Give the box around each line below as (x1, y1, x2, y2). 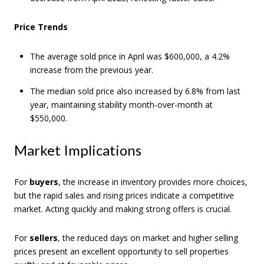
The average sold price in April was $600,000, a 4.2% (29, 50, 230, 62)
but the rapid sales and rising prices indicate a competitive (14, 189, 234, 201)
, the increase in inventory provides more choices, (58, 176, 247, 187)
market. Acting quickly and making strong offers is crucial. (14, 203, 232, 214)
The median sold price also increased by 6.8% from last (29, 85, 240, 97)
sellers (29, 232, 58, 244)
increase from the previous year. (29, 64, 153, 75)
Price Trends (14, 21, 68, 33)
